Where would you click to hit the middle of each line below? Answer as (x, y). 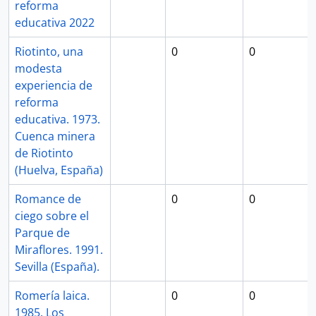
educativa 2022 (55, 23)
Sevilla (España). (57, 267)
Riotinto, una (49, 51)
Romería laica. (52, 296)
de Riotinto (44, 153)
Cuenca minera (55, 136)
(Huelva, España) (59, 170)
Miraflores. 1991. (59, 250)
